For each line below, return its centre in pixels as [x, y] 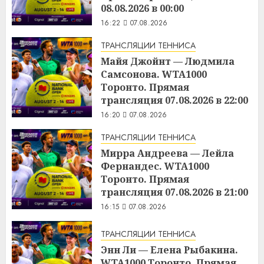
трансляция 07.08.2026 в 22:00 [174, 100]
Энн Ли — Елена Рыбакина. [169, 250]
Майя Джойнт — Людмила [168, 61]
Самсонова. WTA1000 [154, 74]
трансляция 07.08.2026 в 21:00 [174, 192]
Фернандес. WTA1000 [155, 166]
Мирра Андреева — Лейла [167, 153]
